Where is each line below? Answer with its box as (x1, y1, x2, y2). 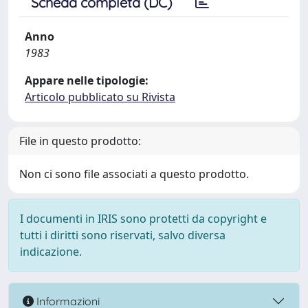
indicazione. (20, 244, 82, 259)
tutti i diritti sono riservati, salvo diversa (20, 228, 225, 243)
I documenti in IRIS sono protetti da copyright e (20, 211, 267, 226)
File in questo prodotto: (19, 133, 141, 148)
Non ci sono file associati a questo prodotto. (19, 166, 249, 181)
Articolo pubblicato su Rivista (25, 89, 175, 104)
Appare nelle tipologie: (25, 73, 148, 88)
